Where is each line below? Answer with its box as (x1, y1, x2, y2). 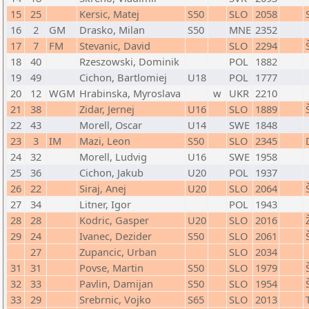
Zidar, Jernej (79, 102, 134, 116)
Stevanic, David (79, 39, 150, 52)
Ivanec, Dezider (79, 229, 152, 243)
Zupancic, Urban (79, 245, 157, 259)
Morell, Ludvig (79, 150, 147, 163)
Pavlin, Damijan (79, 277, 153, 290)
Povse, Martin (79, 261, 143, 275)
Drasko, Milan (79, 23, 145, 37)
